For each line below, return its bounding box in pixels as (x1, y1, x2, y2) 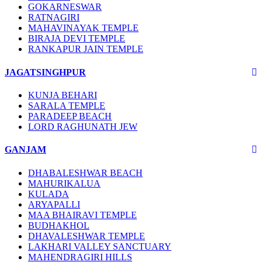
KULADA (28, 188, 69, 199)
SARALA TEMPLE (28, 101, 105, 111)
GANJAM (5, 144, 46, 155)
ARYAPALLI (28, 199, 80, 209)
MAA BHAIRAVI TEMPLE (28, 209, 137, 220)
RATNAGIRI (28, 12, 80, 23)
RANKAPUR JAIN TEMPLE (28, 44, 143, 54)
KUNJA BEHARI (28, 90, 97, 100)
